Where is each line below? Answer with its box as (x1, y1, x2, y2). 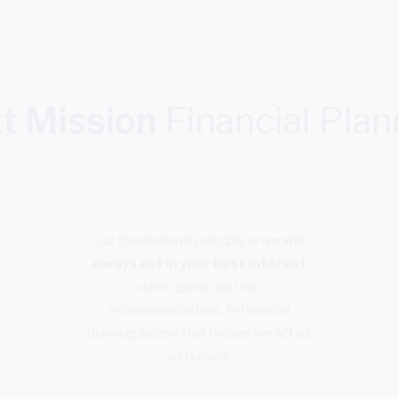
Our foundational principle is (94, 232, 262, 248)
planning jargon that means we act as (87, 324, 312, 341)
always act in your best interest (92, 255, 307, 272)
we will (261, 232, 305, 248)
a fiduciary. (167, 347, 232, 364)
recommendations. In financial (109, 301, 289, 318)
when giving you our (139, 278, 260, 295)
